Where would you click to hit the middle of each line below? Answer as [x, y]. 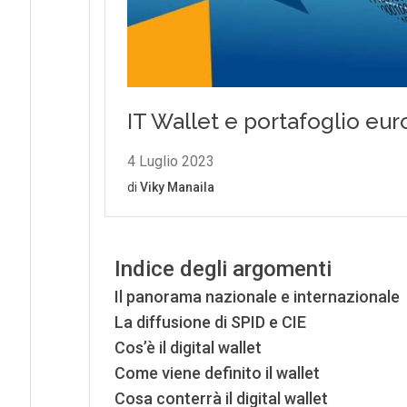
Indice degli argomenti [223, 269]
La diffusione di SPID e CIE [210, 323]
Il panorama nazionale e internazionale [257, 297]
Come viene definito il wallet [217, 373]
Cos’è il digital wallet [188, 348]
